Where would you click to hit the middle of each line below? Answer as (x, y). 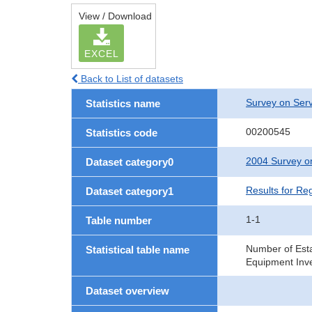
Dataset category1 (130, 191)
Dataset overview (127, 291)
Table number (119, 220)
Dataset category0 (130, 162)
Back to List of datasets (131, 79)
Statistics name (123, 103)
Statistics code (122, 133)
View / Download (115, 16)
